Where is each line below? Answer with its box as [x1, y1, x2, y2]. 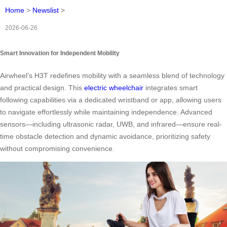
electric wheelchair [84, 83, 143, 92]
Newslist [32, 6, 59, 15]
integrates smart [143, 83, 198, 92]
